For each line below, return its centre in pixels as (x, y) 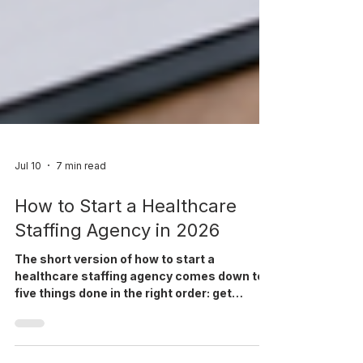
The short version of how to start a (115, 311)
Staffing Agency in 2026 (117, 282)
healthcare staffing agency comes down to (139, 328)
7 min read (81, 217)
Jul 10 (28, 217)
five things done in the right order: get (123, 345)
